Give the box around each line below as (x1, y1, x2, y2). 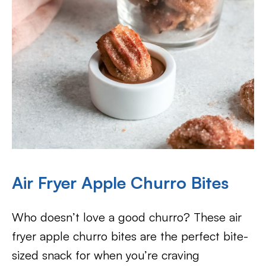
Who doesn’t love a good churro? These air (12, 210, 242, 225)
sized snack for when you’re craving (12, 248, 199, 263)
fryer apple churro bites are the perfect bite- (12, 229, 248, 244)
